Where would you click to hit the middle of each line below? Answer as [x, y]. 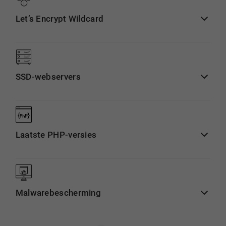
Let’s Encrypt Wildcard [60, 19]
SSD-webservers [48, 77]
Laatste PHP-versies [56, 135]
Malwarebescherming [58, 193]
